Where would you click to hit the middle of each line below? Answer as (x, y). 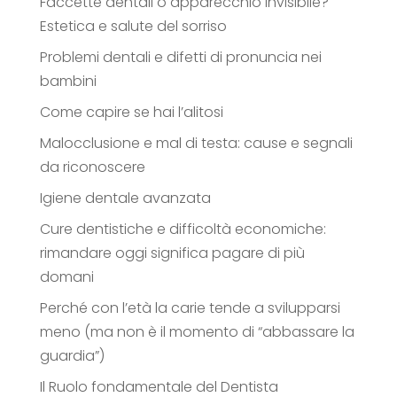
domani (66, 276)
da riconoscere (92, 167)
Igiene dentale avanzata (125, 198)
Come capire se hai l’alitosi (131, 112)
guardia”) (72, 355)
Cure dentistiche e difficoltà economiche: (183, 229)
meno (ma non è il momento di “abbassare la (197, 331)
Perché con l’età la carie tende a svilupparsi (190, 307)
